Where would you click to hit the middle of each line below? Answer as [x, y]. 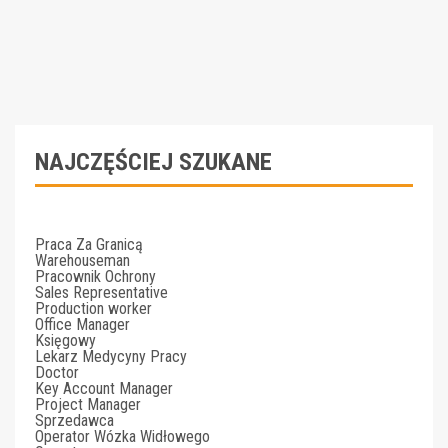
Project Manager [88, 404]
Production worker [93, 308]
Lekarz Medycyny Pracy [111, 356]
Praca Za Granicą [89, 244]
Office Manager [82, 324]
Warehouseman [82, 260]
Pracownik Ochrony [95, 276]
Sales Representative [101, 292]
